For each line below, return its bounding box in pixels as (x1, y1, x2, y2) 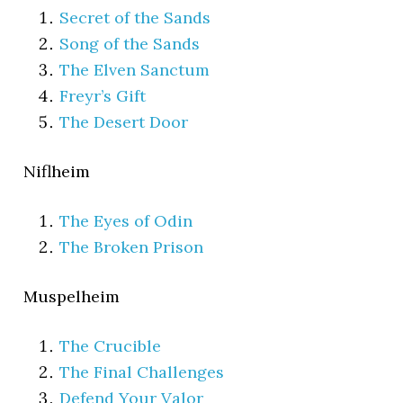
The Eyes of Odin (59, 210, 193, 231)
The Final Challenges (59, 361, 225, 382)
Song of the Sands (59, 32, 201, 54)
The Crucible (59, 335, 162, 356)
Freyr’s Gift (59, 85, 147, 106)
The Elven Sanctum (59, 58, 210, 80)
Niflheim (23, 160, 91, 182)
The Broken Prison (59, 236, 204, 257)
